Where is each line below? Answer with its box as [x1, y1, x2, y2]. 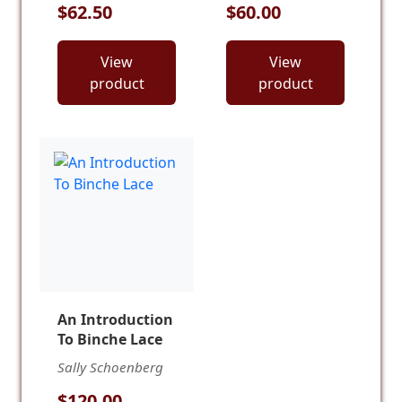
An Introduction [57, 310, 173, 330]
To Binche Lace [57, 329, 162, 350]
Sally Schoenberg [57, 357, 163, 376]
